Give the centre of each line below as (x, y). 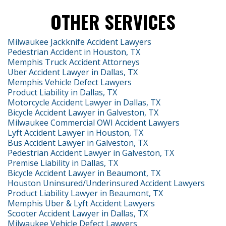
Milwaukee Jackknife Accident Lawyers (79, 42)
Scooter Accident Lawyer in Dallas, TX (78, 213)
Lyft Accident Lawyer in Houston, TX (75, 132)
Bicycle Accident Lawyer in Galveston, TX (83, 112)
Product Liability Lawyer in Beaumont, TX (85, 193)
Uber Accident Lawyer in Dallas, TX (73, 72)
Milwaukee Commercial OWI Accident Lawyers (94, 122)
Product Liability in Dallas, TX (62, 92)
